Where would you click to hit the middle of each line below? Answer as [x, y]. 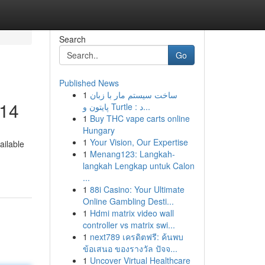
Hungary [98, 130]
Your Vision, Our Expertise [139, 142]
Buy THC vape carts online [140, 118]
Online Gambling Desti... [128, 201]
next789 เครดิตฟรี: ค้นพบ [136, 237]
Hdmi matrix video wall [132, 213]
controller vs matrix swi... [129, 225]
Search [72, 39]
